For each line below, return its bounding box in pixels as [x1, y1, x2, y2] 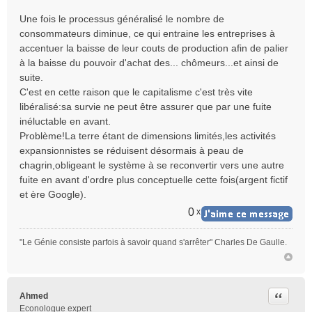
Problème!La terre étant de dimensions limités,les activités [19, 130, 276, 141]
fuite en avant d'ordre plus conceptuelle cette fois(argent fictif [19, 174, 288, 185]
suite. [19, 72, 43, 83]
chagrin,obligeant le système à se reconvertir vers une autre [19, 159, 284, 171]
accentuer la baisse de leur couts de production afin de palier [19, 42, 288, 54]
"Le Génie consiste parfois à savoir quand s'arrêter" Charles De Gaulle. [19, 237, 287, 247]
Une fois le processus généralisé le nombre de [19, 13, 224, 24]
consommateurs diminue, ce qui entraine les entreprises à [19, 28, 275, 39]
